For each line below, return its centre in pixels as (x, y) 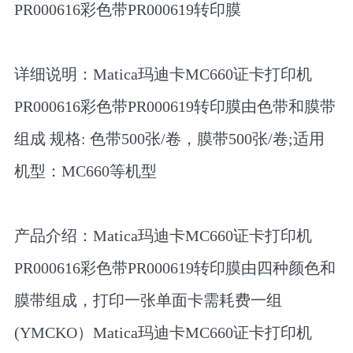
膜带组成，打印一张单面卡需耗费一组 (148, 301)
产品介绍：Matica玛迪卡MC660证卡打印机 (163, 236)
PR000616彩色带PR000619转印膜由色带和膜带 (175, 107)
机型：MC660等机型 (85, 171)
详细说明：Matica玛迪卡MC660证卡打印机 (163, 74)
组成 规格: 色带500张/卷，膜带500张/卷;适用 (169, 139)
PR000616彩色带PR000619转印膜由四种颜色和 (175, 268)
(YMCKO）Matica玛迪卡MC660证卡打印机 (163, 333)
